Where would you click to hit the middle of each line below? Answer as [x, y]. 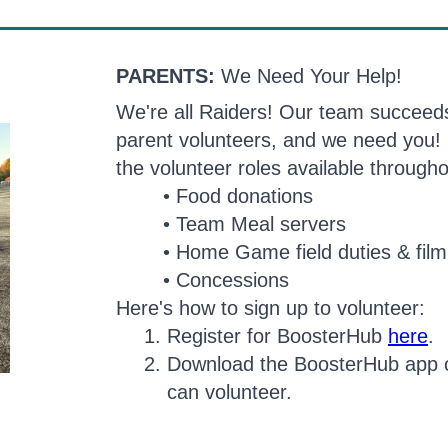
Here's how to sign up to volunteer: [270, 308]
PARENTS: [168, 76]
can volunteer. [229, 392]
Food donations [244, 196]
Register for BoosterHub [277, 336]
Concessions [232, 280]
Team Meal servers [261, 224]
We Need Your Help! [311, 76]
